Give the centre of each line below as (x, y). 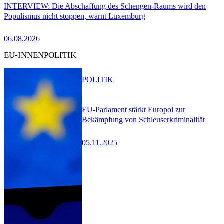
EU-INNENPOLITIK (40, 55)
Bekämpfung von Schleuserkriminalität (143, 120)
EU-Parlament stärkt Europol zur (133, 110)
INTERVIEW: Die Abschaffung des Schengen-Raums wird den (105, 6)
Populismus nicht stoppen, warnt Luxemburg (75, 16)
